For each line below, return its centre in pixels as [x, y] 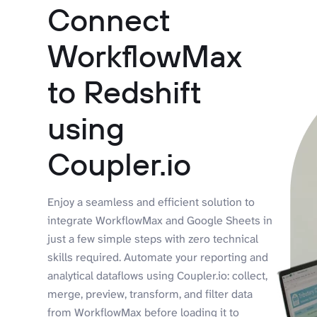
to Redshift [125, 92]
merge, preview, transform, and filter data [150, 294]
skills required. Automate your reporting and [158, 258]
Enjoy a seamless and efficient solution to [151, 202]
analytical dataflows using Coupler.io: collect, [158, 276]
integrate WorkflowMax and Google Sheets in [160, 221]
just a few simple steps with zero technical [153, 239]
